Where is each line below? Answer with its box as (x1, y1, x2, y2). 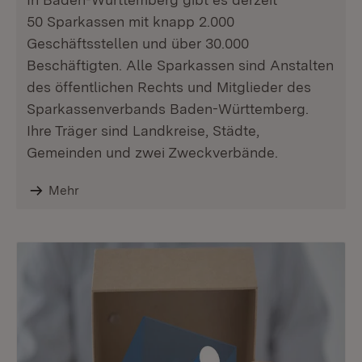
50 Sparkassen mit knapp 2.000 (27, 13, 234, 30)
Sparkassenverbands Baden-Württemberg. (27, 100, 309, 117)
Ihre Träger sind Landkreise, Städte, (27, 122, 259, 139)
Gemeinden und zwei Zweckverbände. (27, 144, 278, 161)
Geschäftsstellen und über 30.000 (27, 35, 249, 52)
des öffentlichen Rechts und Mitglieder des (27, 78, 311, 95)
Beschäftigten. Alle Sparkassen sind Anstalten (27, 57, 334, 74)
